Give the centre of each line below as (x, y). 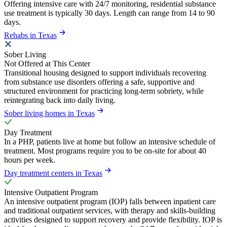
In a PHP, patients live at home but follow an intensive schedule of (110, 141)
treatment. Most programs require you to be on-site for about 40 (105, 150)
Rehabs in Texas (30, 35)
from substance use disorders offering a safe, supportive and (99, 82)
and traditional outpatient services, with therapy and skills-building (110, 210)
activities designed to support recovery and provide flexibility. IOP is (113, 219)
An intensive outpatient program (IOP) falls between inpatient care (110, 201)
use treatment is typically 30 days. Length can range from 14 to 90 (109, 13)
